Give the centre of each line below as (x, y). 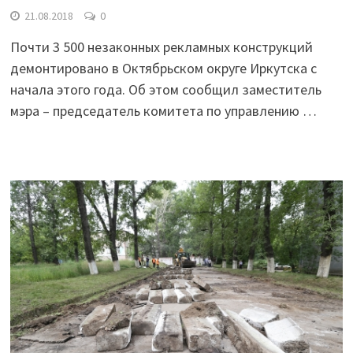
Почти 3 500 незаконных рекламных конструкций (161, 47)
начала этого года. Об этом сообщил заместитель (165, 90)
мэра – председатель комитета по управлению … (163, 111)
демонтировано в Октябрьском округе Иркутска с (163, 69)
